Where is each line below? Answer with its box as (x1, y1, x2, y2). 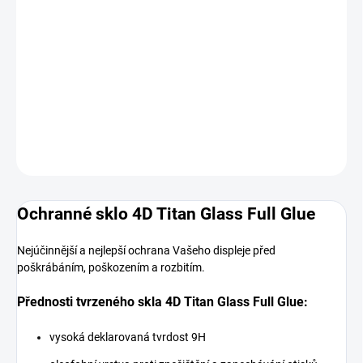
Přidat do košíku (124, 61, 205, 75)
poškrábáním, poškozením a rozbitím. (17, 260, 205, 274)
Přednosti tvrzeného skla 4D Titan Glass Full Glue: (17, 293, 308, 310)
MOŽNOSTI (16, 6, 67, 18)
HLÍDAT (314, 150, 347, 162)
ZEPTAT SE (220, 150, 268, 162)
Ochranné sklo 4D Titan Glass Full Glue (17, 203, 315, 224)
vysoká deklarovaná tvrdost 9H (49, 330, 206, 344)
